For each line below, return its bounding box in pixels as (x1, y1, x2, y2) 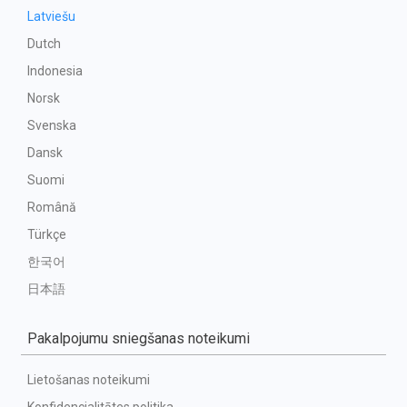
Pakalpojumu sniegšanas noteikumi (27, 330, 250, 347)
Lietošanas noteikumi (27, 372, 150, 387)
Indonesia (27, 64, 83, 78)
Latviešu (27, 9, 75, 24)
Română (27, 200, 76, 214)
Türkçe (27, 227, 66, 242)
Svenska (27, 118, 76, 133)
